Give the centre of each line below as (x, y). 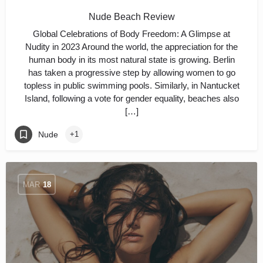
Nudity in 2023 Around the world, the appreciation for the (131, 47)
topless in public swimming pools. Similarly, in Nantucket (131, 85)
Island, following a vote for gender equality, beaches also (131, 98)
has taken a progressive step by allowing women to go (131, 73)
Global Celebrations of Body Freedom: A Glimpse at (131, 34)
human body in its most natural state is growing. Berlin (131, 60)
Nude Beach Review (131, 17)
